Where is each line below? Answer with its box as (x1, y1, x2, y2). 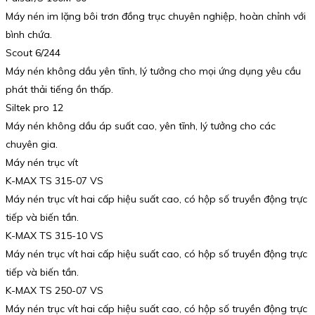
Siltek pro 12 (6, 101, 63, 115)
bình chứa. (6, 28, 52, 41)
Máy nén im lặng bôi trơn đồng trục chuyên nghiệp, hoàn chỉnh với (6, 10, 306, 23)
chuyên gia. (6, 138, 58, 151)
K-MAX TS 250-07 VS (6, 284, 103, 297)
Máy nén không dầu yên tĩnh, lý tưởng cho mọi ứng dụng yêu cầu (6, 65, 301, 78)
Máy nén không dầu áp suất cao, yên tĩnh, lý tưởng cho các (6, 120, 276, 133)
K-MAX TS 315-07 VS (6, 174, 103, 188)
